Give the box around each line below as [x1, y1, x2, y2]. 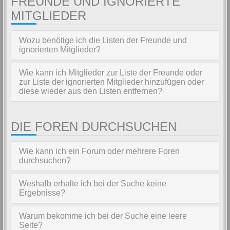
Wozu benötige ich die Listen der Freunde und [19, 36, 187, 45]
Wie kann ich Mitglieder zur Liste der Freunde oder [19, 68, 202, 77]
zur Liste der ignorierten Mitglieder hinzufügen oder [19, 78, 204, 86]
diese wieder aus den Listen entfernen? [19, 87, 162, 95]
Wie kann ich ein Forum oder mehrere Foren [19, 147, 180, 156]
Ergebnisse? [19, 188, 65, 197]
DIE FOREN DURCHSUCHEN [11, 120, 177, 133]
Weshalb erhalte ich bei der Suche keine [19, 179, 166, 188]
